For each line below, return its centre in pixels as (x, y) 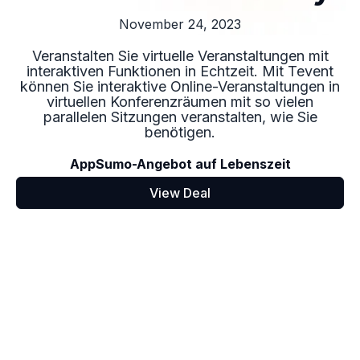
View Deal (180, 193)
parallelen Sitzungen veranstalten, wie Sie (180, 117)
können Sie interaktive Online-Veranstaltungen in (180, 86)
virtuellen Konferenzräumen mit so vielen (180, 102)
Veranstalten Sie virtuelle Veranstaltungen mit (180, 56)
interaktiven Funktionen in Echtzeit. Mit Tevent (180, 71)
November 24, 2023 (180, 24)
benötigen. (180, 132)
